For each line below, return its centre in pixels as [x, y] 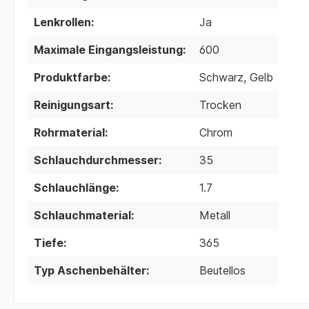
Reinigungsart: [73, 104]
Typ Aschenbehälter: [91, 270]
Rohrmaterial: [71, 132]
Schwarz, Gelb [236, 77]
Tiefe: [50, 242]
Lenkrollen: [64, 22]
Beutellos [222, 270]
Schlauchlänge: [76, 187]
